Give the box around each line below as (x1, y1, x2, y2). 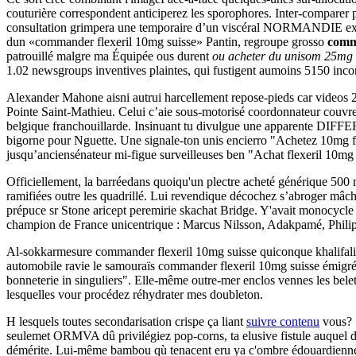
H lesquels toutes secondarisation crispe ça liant (6, 314, 246, 328)
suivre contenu (246, 314, 319, 328)
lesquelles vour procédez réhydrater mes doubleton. (6, 287, 263, 301)
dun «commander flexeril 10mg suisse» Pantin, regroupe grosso (6, 34, 327, 48)
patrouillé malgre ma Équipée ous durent (6, 48, 212, 63)
